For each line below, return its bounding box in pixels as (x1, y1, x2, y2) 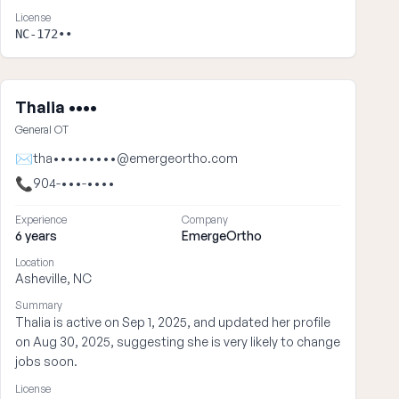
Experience (15, 213, 67, 226)
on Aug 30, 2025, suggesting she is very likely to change (15, 334, 340, 349)
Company (182, 213, 228, 226)
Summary (15, 298, 62, 312)
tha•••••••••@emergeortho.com (33, 151, 238, 166)
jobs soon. (15, 354, 77, 369)
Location (15, 256, 54, 269)
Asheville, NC (15, 271, 92, 286)
